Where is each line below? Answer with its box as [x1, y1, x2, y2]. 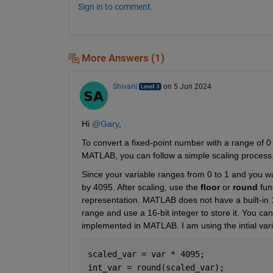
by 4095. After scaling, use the [81, 182, 200, 193]
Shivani [112, 82, 137, 91]
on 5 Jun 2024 [163, 82, 211, 91]
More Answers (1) [79, 52, 165, 64]
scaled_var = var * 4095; [87, 249, 210, 260]
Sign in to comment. [77, 1, 153, 12]
